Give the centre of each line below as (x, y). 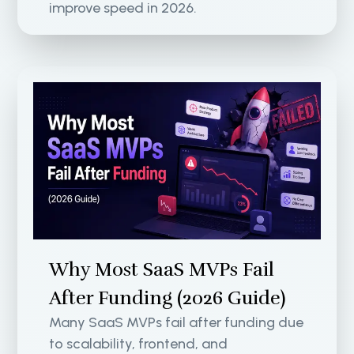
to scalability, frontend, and (139, 343)
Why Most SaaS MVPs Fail (162, 269)
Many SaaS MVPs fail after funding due (177, 322)
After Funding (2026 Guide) (168, 298)
